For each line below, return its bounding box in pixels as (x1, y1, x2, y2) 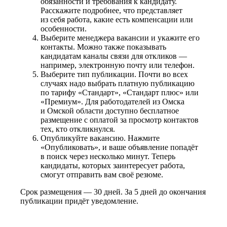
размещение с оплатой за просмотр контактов (41, 115, 199, 124)
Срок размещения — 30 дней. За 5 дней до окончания (20, 187, 206, 196)
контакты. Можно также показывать (41, 42, 166, 51)
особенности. (41, 24, 87, 33)
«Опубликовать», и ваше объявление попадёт (41, 142, 198, 152)
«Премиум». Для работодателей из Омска (41, 97, 184, 106)
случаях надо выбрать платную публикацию (41, 79, 195, 88)
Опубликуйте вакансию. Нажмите (41, 133, 160, 142)
